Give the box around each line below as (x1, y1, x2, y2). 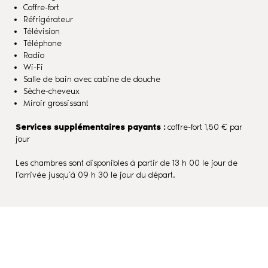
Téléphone (23, 38, 62, 48)
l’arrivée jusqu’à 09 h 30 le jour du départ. (15, 170, 175, 180)
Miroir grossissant (23, 98, 89, 108)
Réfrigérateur (23, 14, 74, 25)
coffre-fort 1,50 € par (165, 122, 242, 132)
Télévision (23, 26, 60, 36)
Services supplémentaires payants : (15, 122, 165, 132)
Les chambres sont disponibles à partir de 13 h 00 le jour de (15, 158, 237, 168)
